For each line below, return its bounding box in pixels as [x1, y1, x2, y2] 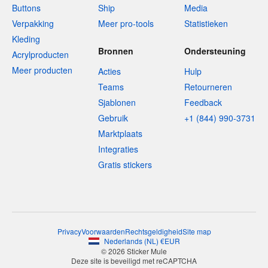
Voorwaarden [81, 226, 125, 236]
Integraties [98, 143, 138, 155]
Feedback [184, 96, 222, 108]
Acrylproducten [12, 48, 69, 60]
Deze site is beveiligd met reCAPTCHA [71, 255, 197, 266]
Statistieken [184, 17, 228, 29]
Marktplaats [98, 127, 142, 139]
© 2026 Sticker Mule [101, 246, 167, 256]
